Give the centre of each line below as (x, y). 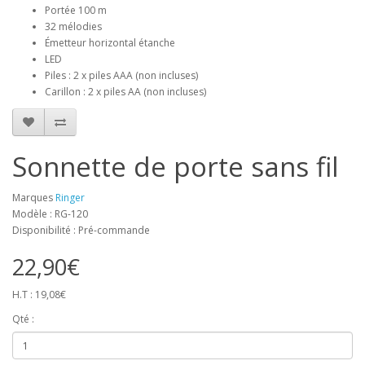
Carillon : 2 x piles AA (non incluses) (125, 92)
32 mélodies (73, 26)
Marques (34, 198)
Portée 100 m (76, 10)
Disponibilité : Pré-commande (81, 230)
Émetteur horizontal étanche (110, 43)
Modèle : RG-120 (50, 214)
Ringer (70, 198)
